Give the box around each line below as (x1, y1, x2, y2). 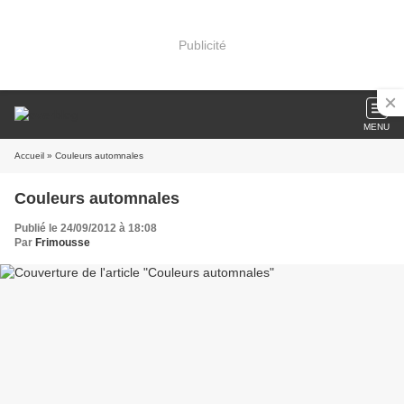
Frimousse (35, 236, 90, 249)
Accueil (14, 151, 44, 161)
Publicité (178, 37, 226, 52)
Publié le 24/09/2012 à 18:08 (14, 222, 157, 234)
